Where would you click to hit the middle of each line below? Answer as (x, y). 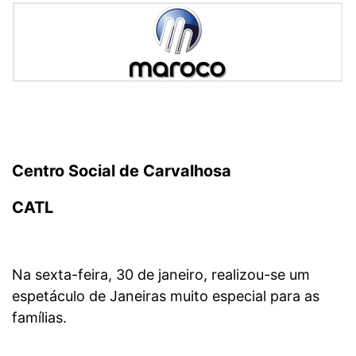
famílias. (39, 317)
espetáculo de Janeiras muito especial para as (166, 296)
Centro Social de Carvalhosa (122, 170)
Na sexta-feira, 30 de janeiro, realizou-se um (161, 274)
